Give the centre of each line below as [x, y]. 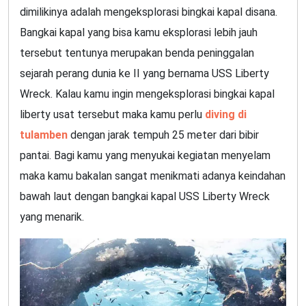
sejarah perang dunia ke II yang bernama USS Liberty [144, 74]
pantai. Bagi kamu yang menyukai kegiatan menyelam [145, 156]
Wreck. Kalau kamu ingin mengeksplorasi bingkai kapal [147, 94]
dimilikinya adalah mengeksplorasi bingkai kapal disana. [149, 12]
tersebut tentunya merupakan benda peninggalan [137, 53]
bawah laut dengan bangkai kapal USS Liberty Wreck [145, 197]
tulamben [44, 135]
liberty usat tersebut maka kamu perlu [112, 115]
